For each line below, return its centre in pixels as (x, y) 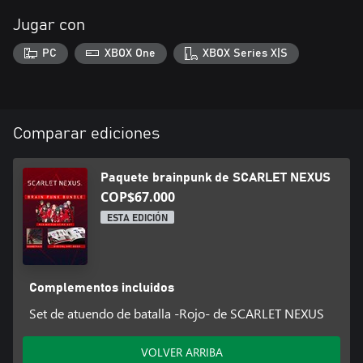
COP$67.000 (138, 196)
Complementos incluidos (101, 287)
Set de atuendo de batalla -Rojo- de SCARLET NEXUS (176, 313)
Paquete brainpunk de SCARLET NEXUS (216, 177)
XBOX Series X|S (246, 53)
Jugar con (49, 25)
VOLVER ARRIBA (181, 352)
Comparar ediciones (86, 133)
